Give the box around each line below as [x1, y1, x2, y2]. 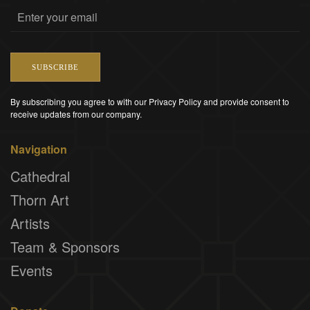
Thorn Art [10, 189, 69, 210]
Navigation [10, 140, 67, 157]
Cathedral [10, 165, 70, 186]
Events [10, 259, 53, 280]
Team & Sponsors [10, 236, 120, 257]
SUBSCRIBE [32, 62, 79, 71]
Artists [10, 212, 50, 233]
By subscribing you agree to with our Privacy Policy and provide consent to [10, 95, 289, 107]
